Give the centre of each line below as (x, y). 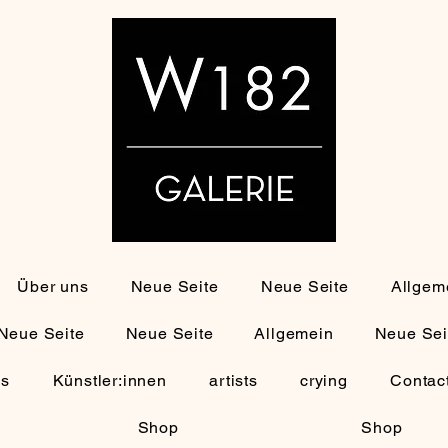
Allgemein (294, 333)
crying (324, 380)
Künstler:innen (109, 380)
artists (233, 380)
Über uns (53, 286)
